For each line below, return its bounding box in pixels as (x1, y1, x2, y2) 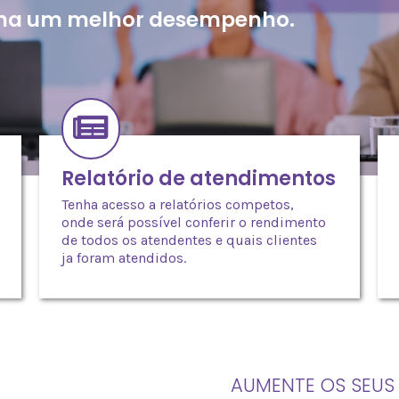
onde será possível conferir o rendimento (61, 213, 326, 231)
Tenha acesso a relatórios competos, (61, 195, 294, 213)
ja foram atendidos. (61, 248, 186, 266)
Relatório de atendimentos (61, 164, 336, 192)
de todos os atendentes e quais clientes (61, 231, 317, 248)
